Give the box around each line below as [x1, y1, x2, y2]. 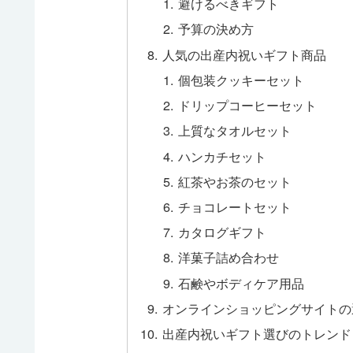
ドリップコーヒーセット [177, 95, 317, 115]
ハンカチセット [177, 146, 266, 165]
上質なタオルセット [177, 121, 292, 140]
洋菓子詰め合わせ [177, 247, 279, 267]
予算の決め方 [177, 19, 254, 39]
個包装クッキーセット [177, 69, 304, 89]
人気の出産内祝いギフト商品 [162, 44, 327, 64]
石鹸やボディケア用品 [177, 273, 304, 292]
